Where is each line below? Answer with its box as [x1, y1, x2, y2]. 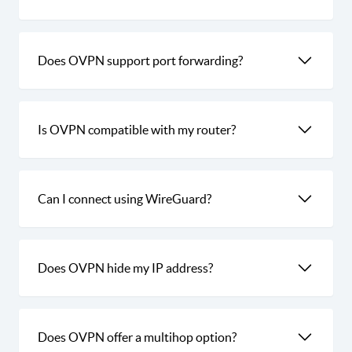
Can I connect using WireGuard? [38, 191, 211, 206]
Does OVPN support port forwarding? [38, 53, 243, 68]
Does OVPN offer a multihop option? [38, 329, 236, 344]
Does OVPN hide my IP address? [38, 260, 213, 275]
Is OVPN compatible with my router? [38, 122, 236, 137]
